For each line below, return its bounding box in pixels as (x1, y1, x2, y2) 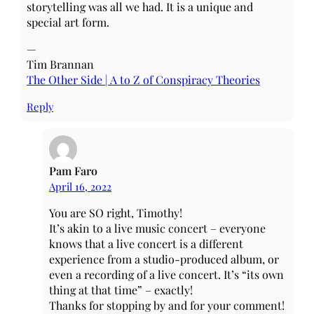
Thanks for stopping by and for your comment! (49, 298, 285, 313)
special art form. (27, 15, 109, 29)
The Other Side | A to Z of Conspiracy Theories (27, 72, 260, 87)
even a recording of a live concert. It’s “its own (49, 267, 284, 282)
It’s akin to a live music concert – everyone (49, 221, 266, 235)
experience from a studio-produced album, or (49, 252, 279, 266)
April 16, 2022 (49, 179, 111, 193)
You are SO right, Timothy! (49, 205, 182, 220)
